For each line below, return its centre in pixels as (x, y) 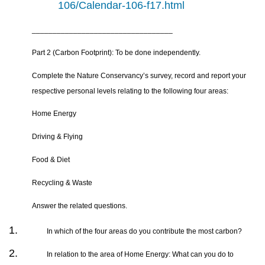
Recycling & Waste (62, 182)
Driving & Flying (58, 137)
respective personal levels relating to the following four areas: (130, 91)
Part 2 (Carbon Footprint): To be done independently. (117, 52)
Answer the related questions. (80, 206)
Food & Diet (51, 160)
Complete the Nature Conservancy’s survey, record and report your (139, 75)
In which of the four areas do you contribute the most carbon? (145, 232)
